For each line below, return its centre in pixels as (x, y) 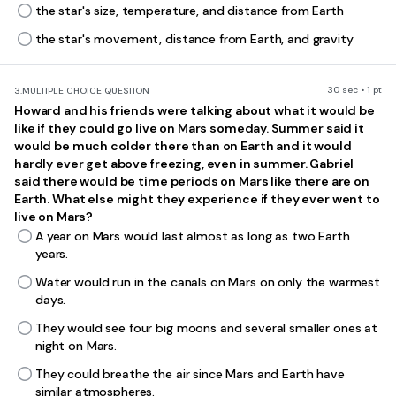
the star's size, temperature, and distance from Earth (190, 11)
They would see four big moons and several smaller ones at (207, 328)
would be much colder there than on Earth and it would (183, 146)
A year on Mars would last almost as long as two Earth (193, 236)
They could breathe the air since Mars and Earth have (190, 374)
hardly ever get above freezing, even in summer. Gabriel (184, 164)
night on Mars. (76, 346)
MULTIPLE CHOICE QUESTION (86, 91)
